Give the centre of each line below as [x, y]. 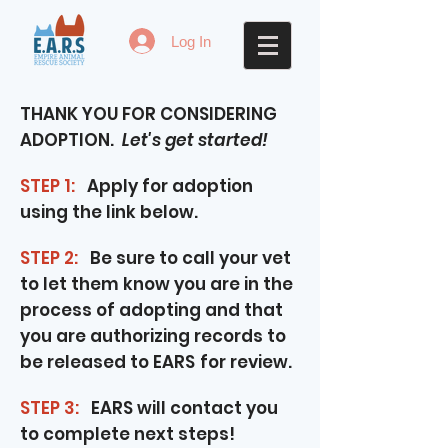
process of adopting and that [151, 310]
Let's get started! [195, 140]
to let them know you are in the [156, 284]
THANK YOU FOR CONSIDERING [148, 114]
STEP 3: [51, 408]
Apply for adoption [164, 186]
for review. [246, 362]
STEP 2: [49, 258]
